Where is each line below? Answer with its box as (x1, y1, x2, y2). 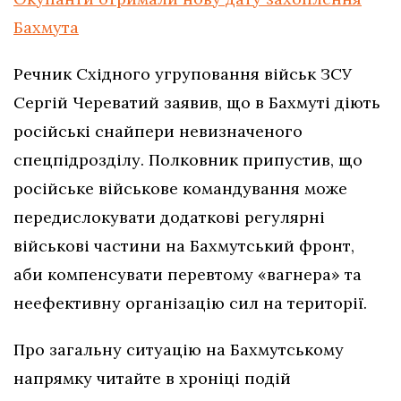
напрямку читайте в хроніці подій (13, 368, 291, 389)
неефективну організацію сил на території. (13, 293, 367, 314)
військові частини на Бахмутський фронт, (13, 235, 354, 257)
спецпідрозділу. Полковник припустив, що (13, 149, 363, 171)
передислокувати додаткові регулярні (13, 207, 325, 228)
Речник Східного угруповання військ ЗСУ (13, 64, 352, 85)
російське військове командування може (13, 178, 347, 200)
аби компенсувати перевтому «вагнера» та (13, 264, 362, 286)
